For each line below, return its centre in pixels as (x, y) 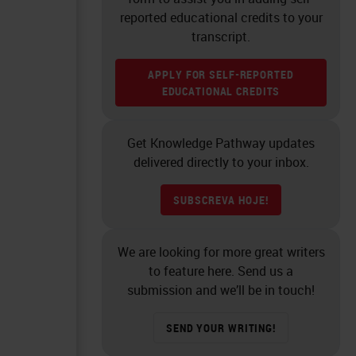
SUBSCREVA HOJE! (221, 199)
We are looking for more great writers (221, 252)
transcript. (221, 36)
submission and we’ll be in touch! (221, 290)
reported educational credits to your (221, 17)
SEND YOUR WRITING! (221, 327)
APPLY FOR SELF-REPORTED (221, 74)
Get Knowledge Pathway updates (221, 143)
